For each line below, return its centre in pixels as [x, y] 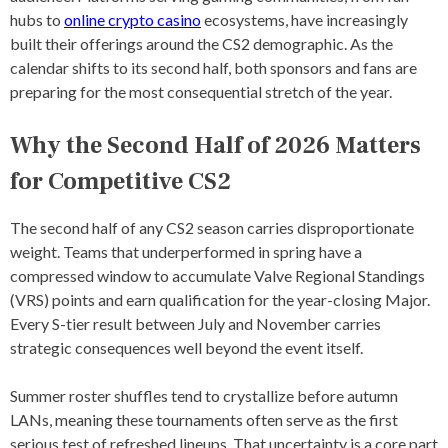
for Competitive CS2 [120, 181]
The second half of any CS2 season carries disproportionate [212, 227]
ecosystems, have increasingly [304, 19]
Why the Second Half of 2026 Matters [215, 145]
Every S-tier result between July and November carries [195, 323]
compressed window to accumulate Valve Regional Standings [217, 275]
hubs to [37, 19]
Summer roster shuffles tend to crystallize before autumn [204, 395]
